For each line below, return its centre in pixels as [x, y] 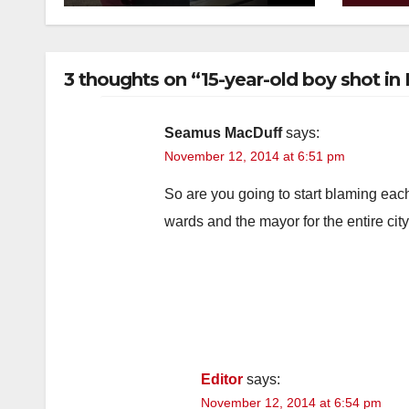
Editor [222, 379]
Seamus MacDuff [223, 132]
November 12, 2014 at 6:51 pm [255, 156]
